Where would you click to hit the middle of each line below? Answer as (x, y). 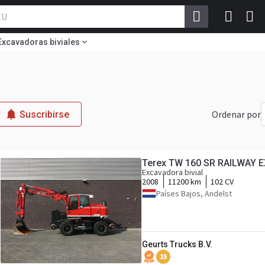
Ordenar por (236, 114)
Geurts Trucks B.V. (177, 244)
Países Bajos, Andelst (194, 193)
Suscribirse (44, 114)
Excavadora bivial (172, 172)
